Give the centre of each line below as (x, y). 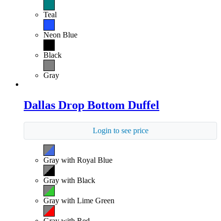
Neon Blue (60, 35)
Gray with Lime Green (79, 200)
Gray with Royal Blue (78, 160)
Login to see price (120, 130)
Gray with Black (69, 180)
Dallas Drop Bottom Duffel (92, 105)
